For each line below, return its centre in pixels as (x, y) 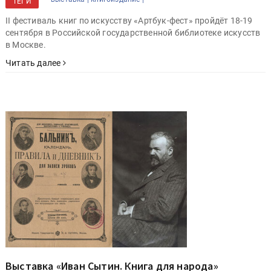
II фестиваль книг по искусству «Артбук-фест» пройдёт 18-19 (129, 21)
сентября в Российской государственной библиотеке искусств (133, 33)
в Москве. (26, 45)
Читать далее (34, 63)
